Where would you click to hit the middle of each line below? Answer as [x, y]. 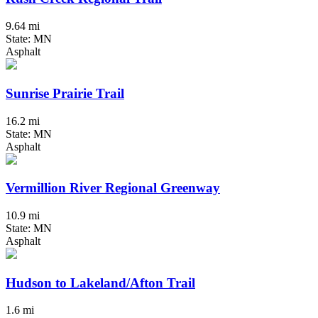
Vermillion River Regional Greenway [113, 188]
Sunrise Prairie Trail [65, 93]
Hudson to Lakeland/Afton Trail [100, 283]
